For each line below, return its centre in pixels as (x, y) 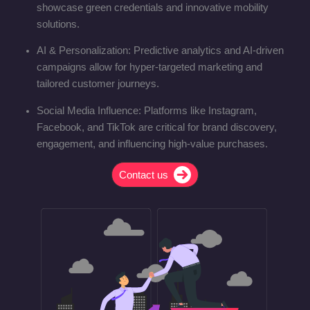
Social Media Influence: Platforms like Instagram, (146, 110)
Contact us (144, 175)
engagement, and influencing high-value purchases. (152, 144)
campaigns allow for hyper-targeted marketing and (149, 67)
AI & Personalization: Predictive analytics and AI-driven (160, 51)
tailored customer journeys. (98, 84)
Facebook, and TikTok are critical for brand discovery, (156, 127)
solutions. (58, 24)
